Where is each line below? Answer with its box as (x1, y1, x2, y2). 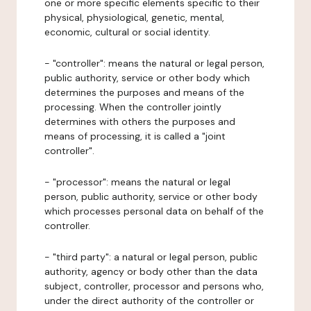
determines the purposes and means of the (44, 86, 244, 99)
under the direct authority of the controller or (44, 294, 254, 307)
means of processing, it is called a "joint (44, 130, 226, 142)
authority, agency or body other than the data (44, 265, 258, 278)
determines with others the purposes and (44, 115, 235, 128)
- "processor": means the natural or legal (44, 176, 230, 188)
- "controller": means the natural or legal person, (44, 57, 264, 69)
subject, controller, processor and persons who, (44, 280, 264, 292)
